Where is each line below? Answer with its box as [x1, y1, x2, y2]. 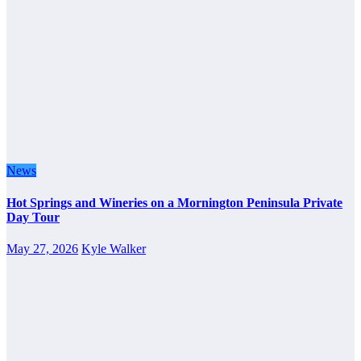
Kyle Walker [81, 241, 146, 255]
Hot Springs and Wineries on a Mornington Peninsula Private [6, 195, 342, 210]
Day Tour [6, 210, 60, 224]
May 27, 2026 [6, 241, 78, 255]
